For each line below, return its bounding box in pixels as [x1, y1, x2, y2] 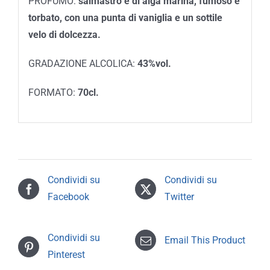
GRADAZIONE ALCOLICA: [28, 57, 137, 69]
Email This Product [165, 234, 245, 246]
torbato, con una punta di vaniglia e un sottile [28, 11, 222, 24]
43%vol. [137, 57, 171, 69]
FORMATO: [28, 86, 78, 98]
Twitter [165, 191, 194, 203]
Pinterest [48, 249, 85, 261]
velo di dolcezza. [28, 28, 101, 40]
